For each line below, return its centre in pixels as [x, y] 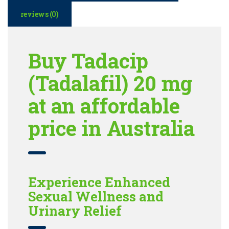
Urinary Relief [75, 210]
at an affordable [104, 105]
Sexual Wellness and [96, 196]
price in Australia [112, 128]
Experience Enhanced [99, 182]
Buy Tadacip [88, 60]
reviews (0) [40, 14]
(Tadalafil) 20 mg [110, 83]
